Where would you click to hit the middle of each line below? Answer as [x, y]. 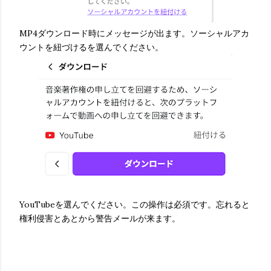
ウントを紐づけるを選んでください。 [91, 47]
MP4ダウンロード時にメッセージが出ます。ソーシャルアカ [134, 34]
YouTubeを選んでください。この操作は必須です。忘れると [135, 205]
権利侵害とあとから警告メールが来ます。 [100, 219]
